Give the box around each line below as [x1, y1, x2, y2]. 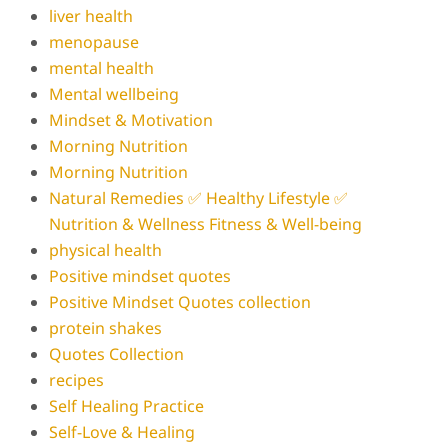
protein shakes [49, 317, 163, 339]
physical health [49, 239, 163, 261]
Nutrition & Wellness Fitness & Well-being [49, 213, 363, 235]
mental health [49, 57, 155, 79]
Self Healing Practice [49, 395, 205, 417]
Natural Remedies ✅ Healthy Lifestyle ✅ [49, 187, 349, 209]
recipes [49, 369, 105, 391]
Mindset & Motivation [49, 109, 214, 131]
